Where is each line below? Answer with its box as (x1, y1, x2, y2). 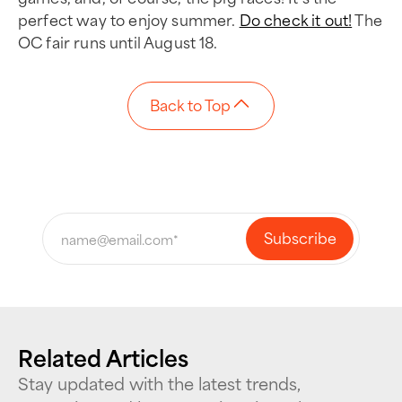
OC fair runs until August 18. (18, 30, 218, 53)
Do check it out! (239, 7, 353, 31)
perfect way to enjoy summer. (18, 7, 240, 31)
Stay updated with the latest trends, (18, 370, 300, 396)
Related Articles (18, 339, 188, 374)
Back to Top (150, 92, 231, 116)
